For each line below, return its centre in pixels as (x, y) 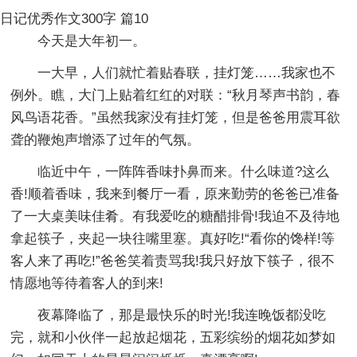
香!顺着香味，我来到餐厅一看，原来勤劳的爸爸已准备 (175, 194)
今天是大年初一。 (92, 41)
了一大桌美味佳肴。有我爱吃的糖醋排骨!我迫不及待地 (175, 216)
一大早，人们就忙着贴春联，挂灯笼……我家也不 (187, 73)
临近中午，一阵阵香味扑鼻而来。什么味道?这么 (184, 171)
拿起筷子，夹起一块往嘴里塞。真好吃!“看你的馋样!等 (173, 238)
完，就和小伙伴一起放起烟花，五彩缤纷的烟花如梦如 (173, 337)
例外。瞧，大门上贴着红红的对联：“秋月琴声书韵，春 (176, 95)
